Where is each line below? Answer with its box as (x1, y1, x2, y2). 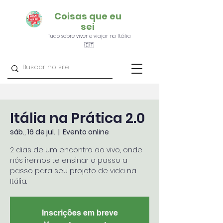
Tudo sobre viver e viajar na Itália (47, 32, 131, 40)
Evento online (63, 127, 109, 137)
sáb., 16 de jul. (10, 127, 55, 137)
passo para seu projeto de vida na (10, 166, 136, 176)
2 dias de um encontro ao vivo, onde (10, 145, 142, 155)
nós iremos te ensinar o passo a (10, 155, 127, 165)
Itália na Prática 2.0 (10, 109, 145, 128)
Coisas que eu (54, 10, 121, 22)
